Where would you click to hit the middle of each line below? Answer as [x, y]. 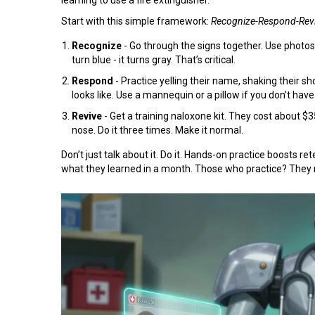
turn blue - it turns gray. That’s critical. [154, 59]
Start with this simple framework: [136, 21]
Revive [87, 116]
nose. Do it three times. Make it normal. [157, 130]
